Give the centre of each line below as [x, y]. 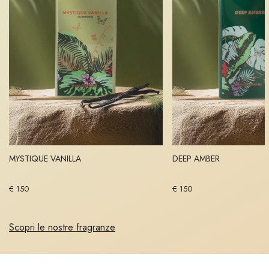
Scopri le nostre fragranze [62, 228]
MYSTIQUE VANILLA [45, 159]
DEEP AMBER [196, 159]
